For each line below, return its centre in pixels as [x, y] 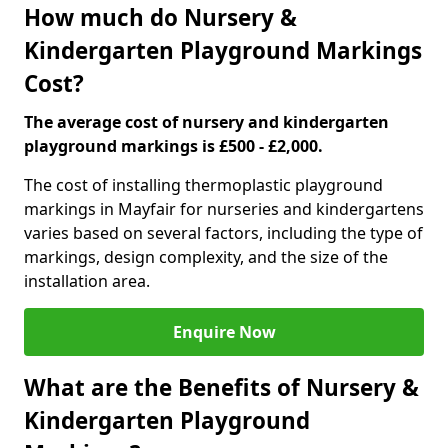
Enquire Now [224, 332]
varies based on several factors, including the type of [223, 233]
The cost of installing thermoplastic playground [203, 185]
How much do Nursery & [160, 17]
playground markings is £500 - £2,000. [173, 146]
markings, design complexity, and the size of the [206, 257]
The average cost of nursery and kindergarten [206, 122]
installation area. [87, 281]
